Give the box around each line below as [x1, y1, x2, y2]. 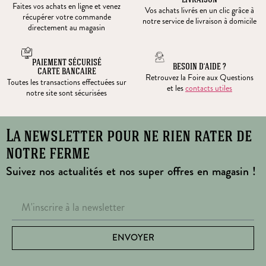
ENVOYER [112, 231, 154, 245]
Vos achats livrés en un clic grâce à [145, 4, 254, 17]
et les [167, 82, 185, 94]
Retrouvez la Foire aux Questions [145, 71, 254, 84]
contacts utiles [185, 82, 232, 94]
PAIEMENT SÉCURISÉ [31, 58, 102, 68]
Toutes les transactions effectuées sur [7, 75, 126, 88]
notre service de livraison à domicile [142, 15, 256, 27]
